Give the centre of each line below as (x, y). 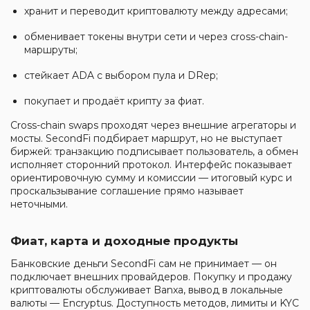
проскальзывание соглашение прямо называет (127, 191)
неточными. (39, 204)
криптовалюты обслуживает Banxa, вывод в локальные (147, 290)
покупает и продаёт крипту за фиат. (114, 101)
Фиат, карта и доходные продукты (124, 240)
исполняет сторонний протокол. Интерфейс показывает (151, 164)
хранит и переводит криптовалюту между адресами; (156, 11)
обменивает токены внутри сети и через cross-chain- (156, 36)
